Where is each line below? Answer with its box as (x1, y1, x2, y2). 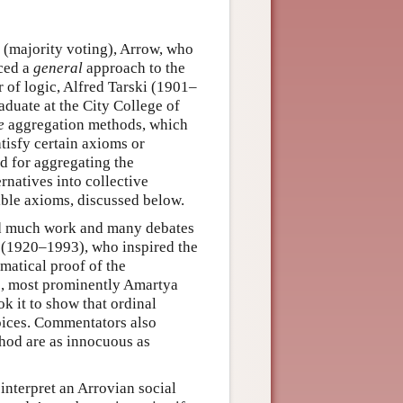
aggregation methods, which (4, 116, 188, 133)
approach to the (83, 59, 185, 76)
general (33, 59, 83, 76)
